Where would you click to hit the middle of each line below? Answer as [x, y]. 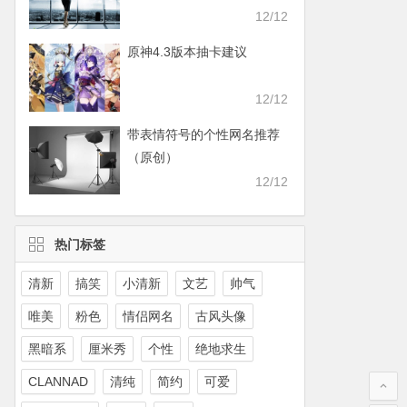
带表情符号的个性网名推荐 [203, 134]
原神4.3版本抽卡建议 [187, 52]
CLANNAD [58, 382]
